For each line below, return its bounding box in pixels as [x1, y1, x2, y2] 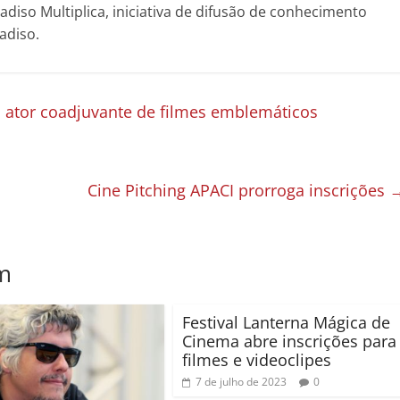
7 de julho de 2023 [196, 374, 287, 390]
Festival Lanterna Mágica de [182, 312, 390, 334]
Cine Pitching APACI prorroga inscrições [87, 179, 389, 202]
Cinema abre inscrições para [182, 330, 396, 353]
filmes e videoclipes [182, 349, 331, 371]
